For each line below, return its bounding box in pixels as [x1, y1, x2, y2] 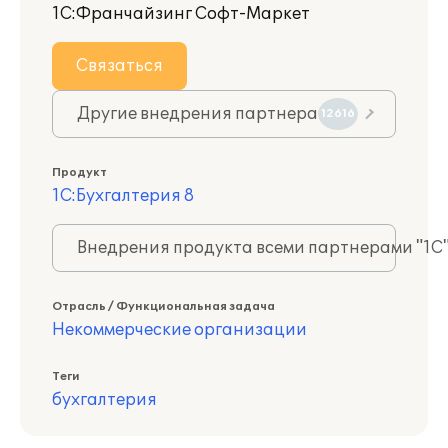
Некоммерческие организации [52, 320, 307, 340]
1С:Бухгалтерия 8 [52, 186, 194, 206]
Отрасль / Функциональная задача [52, 300, 275, 313]
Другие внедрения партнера [77, 104, 318, 124]
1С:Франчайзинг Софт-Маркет [52, 4, 310, 24]
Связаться [76, 56, 163, 76]
